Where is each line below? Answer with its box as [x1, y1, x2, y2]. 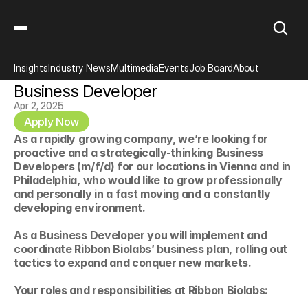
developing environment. [14, 201, 146, 214]
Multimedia [111, 62, 159, 74]
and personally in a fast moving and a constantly [14, 187, 271, 201]
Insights [14, 62, 48, 74]
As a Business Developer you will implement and [14, 228, 267, 242]
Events [159, 62, 189, 74]
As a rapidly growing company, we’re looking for [14, 132, 268, 146]
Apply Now [24, 115, 80, 129]
